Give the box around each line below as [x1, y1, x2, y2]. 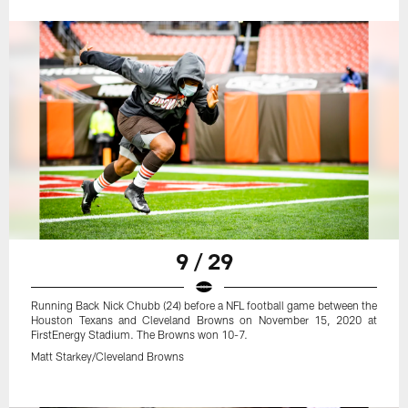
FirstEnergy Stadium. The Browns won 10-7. [31, 328, 249, 342]
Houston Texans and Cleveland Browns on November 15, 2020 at [31, 313, 377, 327]
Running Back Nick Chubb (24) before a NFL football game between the [31, 299, 377, 312]
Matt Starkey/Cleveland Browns [31, 350, 185, 363]
